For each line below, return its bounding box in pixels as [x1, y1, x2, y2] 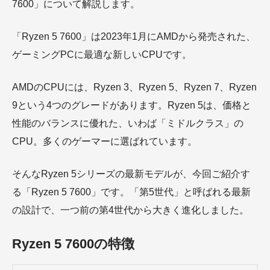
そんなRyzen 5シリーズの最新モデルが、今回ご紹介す [12, 169, 250, 179]
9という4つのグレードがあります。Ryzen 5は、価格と [12, 100, 251, 110]
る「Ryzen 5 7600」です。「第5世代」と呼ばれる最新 [12, 187, 251, 197]
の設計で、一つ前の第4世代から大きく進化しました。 [12, 205, 249, 215]
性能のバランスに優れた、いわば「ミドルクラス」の [12, 118, 243, 128]
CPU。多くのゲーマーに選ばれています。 [12, 136, 197, 146]
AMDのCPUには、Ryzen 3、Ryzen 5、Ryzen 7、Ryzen [12, 82, 257, 92]
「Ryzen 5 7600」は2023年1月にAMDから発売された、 [12, 31, 256, 42]
